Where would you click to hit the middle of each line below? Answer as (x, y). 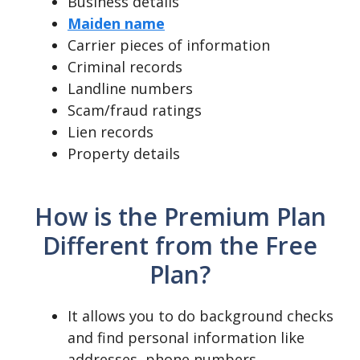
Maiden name (116, 23)
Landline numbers (130, 88)
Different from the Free (180, 245)
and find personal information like (186, 337)
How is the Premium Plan (180, 217)
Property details (126, 153)
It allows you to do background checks (200, 316)
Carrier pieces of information (169, 45)
